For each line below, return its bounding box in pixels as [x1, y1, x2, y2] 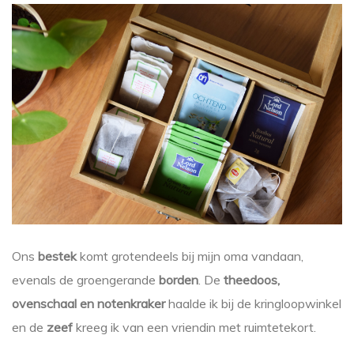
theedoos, [224, 271, 280, 288]
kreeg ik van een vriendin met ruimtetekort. [73, 318, 316, 335]
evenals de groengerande [12, 271, 159, 288]
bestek [38, 247, 77, 264]
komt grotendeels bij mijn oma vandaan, [77, 247, 303, 264]
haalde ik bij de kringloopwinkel [165, 295, 341, 311]
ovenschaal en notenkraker [12, 295, 165, 311]
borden [159, 271, 198, 288]
